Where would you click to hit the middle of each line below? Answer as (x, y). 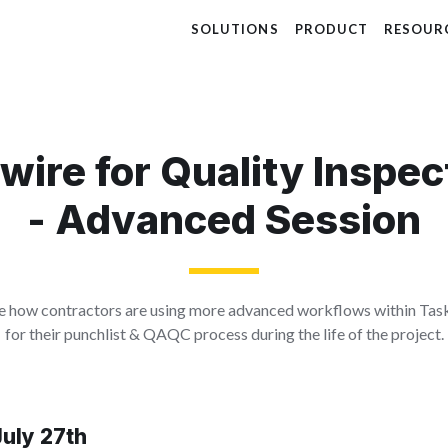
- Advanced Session (224, 219)
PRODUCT (331, 29)
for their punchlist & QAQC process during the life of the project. (224, 333)
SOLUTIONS (235, 29)
